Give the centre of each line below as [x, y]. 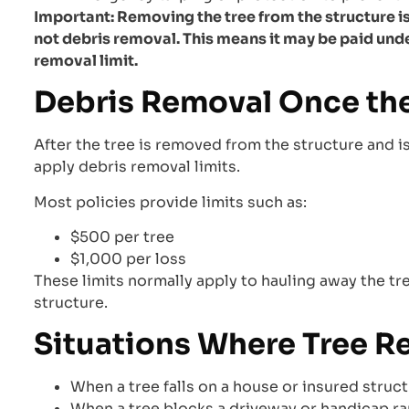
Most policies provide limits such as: [170, 202]
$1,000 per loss [128, 259]
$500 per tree [122, 237]
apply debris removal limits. [137, 167]
